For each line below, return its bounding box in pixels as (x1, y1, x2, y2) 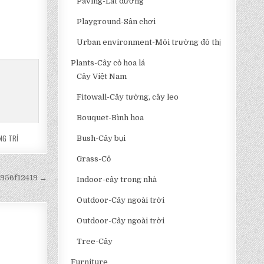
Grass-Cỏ (77, 154, 111, 163)
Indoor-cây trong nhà (77, 175, 157, 184)
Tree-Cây (77, 237, 113, 246)
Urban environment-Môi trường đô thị (77, 38, 222, 47)
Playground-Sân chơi (77, 17, 156, 26)
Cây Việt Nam (77, 72, 127, 81)
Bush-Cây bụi (77, 134, 126, 143)
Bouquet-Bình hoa (77, 113, 144, 122)
